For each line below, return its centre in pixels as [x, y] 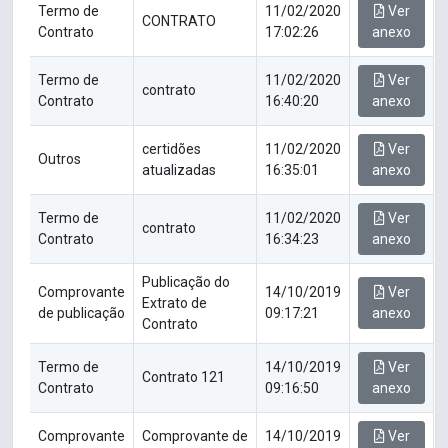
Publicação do [186, 282]
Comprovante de [195, 436]
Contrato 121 [183, 377]
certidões [171, 149]
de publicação [81, 313]
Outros [59, 159]
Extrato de [174, 303]
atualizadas [179, 170]
